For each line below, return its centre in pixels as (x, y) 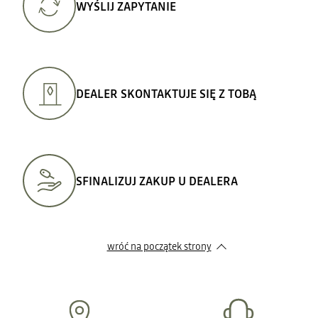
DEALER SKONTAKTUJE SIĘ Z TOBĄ (166, 93)
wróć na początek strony (159, 246)
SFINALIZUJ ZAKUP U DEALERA (157, 181)
